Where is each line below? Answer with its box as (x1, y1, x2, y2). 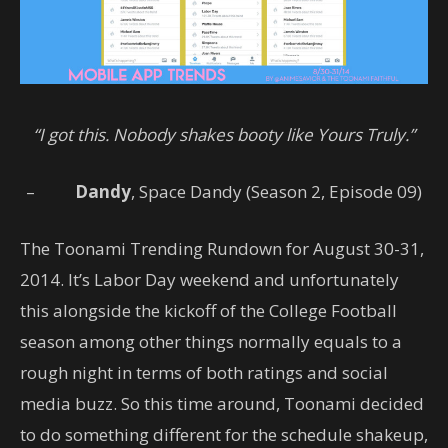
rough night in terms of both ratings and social (20, 360, 388, 384)
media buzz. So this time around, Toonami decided (20, 391, 424, 415)
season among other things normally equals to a (20, 329, 402, 353)
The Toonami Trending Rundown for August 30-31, (20, 236, 424, 260)
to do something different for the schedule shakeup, (20, 422, 428, 446)
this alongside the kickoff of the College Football (20, 298, 397, 322)
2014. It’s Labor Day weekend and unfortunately (20, 267, 399, 291)
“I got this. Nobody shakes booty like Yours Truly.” (33, 122, 415, 146)
